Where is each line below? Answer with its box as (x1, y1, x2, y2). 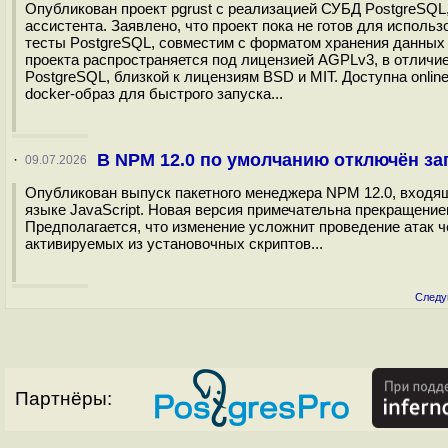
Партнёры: (15, 388, 112, 409)
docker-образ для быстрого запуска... (25, 85, 283, 102)
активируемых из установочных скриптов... (25, 235, 323, 252)
